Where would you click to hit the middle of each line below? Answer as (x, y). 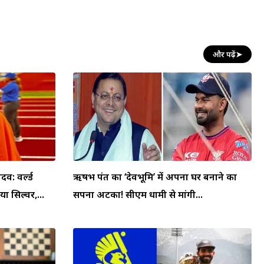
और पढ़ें (224, 54)
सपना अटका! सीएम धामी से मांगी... (138, 194)
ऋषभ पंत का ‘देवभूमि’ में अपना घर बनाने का (155, 176)
